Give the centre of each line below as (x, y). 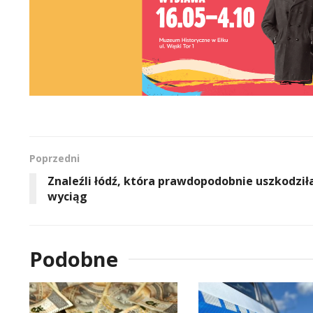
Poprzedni (54, 158)
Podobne (74, 259)
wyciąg (67, 196)
